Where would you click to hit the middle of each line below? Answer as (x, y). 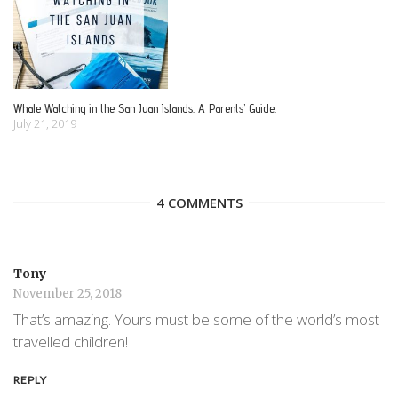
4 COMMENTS (199, 202)
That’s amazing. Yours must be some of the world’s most (196, 320)
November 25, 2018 (68, 293)
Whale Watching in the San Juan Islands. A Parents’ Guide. (145, 108)
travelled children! (71, 342)
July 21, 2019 (45, 123)
